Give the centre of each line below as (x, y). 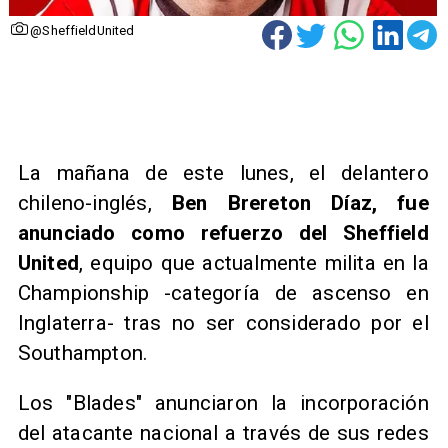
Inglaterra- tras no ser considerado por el (223, 322)
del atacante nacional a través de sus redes (223, 433)
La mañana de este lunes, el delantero (223, 172)
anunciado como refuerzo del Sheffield (223, 232)
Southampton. (85, 352)
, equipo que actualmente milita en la (254, 262)
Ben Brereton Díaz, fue (300, 202)
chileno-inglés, (94, 202)
